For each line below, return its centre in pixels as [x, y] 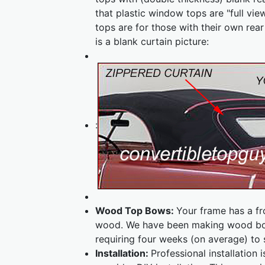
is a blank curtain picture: [152, 41]
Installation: [123, 253]
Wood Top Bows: [136, 211]
